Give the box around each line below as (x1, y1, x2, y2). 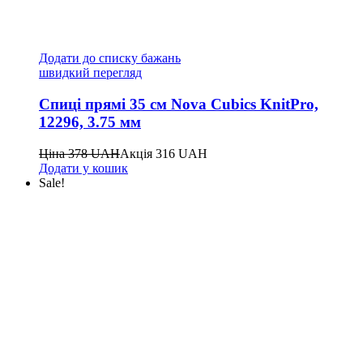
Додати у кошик (39, 160, 128, 175)
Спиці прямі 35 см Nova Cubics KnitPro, (39, 96, 318, 113)
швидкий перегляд (39, 66, 142, 80)
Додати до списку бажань (39, 51, 181, 66)
